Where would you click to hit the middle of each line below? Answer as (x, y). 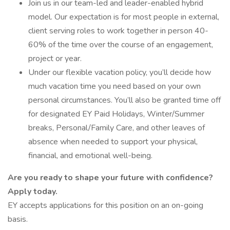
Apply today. (34, 191)
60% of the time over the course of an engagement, (121, 45)
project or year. (55, 59)
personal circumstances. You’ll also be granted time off (124, 100)
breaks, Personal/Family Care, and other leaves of (117, 128)
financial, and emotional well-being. (90, 156)
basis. (18, 219)
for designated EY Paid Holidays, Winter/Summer (116, 114)
